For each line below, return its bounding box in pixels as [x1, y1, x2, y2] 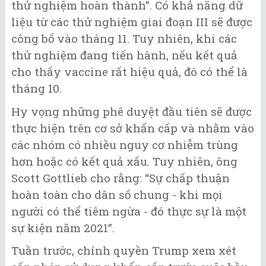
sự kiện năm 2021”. [11, 220, 115, 235]
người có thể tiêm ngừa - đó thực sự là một [11, 203, 246, 218]
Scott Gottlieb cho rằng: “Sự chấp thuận [11, 170, 230, 185]
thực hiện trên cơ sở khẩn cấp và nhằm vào [11, 120, 254, 135]
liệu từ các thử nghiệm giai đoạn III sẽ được [11, 14, 252, 30]
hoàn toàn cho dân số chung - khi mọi [11, 186, 223, 202]
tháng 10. [11, 81, 62, 96]
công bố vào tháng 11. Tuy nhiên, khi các [11, 31, 237, 46]
